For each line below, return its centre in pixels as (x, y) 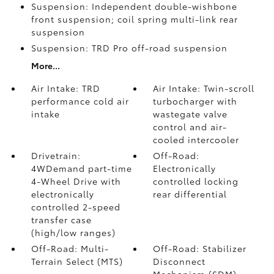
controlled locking (196, 181)
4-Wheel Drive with (76, 181)
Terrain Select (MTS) (77, 261)
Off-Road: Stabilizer (200, 248)
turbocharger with (195, 101)
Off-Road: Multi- (70, 248)
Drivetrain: (56, 155)
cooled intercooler (196, 139)
